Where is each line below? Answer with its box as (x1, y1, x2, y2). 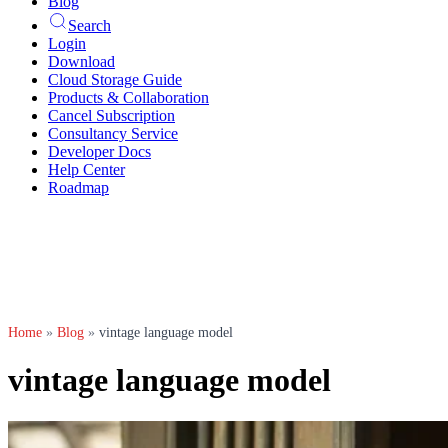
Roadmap (48, 179, 109, 196)
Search (68, 17, 111, 34)
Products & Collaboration (48, 89, 209, 106)
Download (48, 53, 115, 70)
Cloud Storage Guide (48, 71, 182, 88)
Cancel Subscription (48, 107, 175, 124)
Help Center (48, 161, 125, 178)
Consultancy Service (48, 125, 178, 142)
